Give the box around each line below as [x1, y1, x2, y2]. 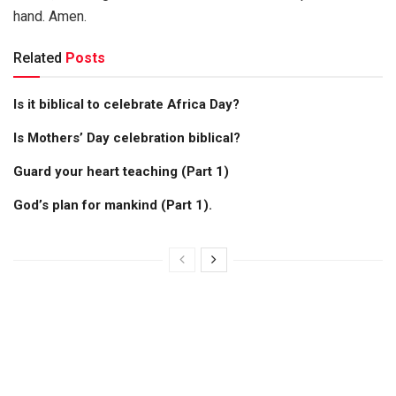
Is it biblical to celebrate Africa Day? [13, 95, 240, 112]
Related [13, 49, 62, 66]
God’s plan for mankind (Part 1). [13, 196, 212, 213]
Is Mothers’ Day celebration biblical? [13, 129, 240, 146]
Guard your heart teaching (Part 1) [13, 163, 229, 179]
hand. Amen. [13, 7, 87, 25]
